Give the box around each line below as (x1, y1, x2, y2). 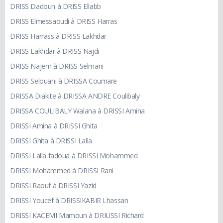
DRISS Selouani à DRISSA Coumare (10, 76, 117, 86)
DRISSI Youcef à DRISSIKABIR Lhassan (10, 196, 128, 206)
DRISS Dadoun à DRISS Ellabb (10, 1, 101, 11)
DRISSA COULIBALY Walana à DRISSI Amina (10, 106, 145, 116)
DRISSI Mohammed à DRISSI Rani (10, 166, 113, 176)
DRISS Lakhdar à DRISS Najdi (10, 46, 99, 56)
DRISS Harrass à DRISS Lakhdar (10, 31, 107, 41)
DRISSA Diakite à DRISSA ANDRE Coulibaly (10, 91, 140, 101)
